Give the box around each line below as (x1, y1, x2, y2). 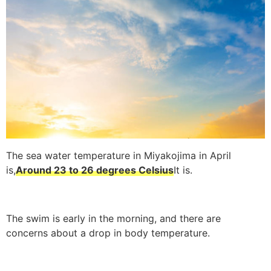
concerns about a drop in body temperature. (6, 226, 210, 239)
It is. (174, 163, 192, 176)
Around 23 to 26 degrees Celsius (16, 163, 174, 176)
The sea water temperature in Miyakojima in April (6, 149, 231, 162)
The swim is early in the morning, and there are (6, 212, 221, 224)
